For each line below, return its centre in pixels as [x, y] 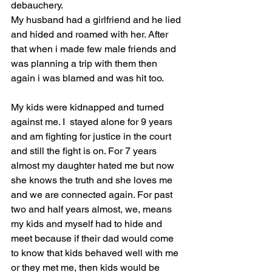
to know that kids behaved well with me [96, 253]
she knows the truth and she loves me [93, 180]
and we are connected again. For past [93, 195]
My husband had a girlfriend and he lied [97, 20]
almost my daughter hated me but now [94, 166]
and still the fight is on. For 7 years [85, 151]
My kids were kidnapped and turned [89, 107]
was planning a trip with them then [85, 64]
